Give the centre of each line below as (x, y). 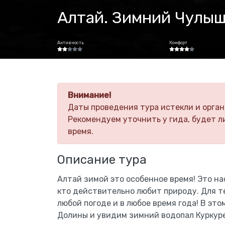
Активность (71, 43)
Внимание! (89, 95)
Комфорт (179, 43)
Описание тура (102, 160)
